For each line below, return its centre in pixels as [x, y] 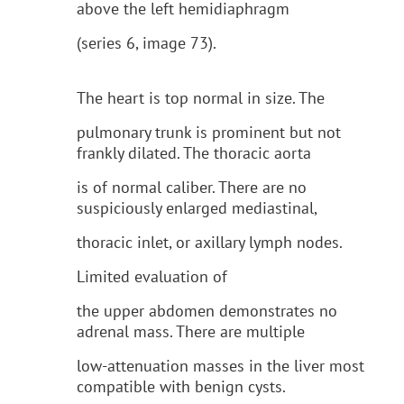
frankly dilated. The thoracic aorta [194, 152]
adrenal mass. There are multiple [191, 331]
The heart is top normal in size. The [201, 97]
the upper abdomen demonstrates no [207, 310]
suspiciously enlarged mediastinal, [197, 207]
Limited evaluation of [152, 276]
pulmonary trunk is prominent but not [209, 132]
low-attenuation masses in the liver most [220, 365]
